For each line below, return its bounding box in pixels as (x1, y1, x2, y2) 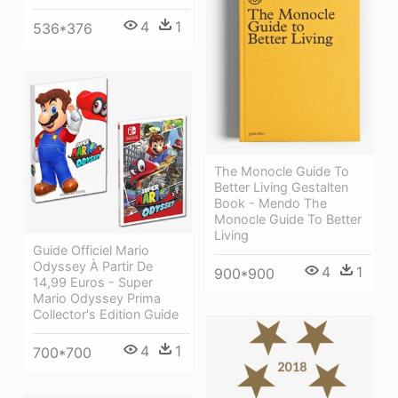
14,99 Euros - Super (33, 274, 153, 290)
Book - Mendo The (214, 195, 327, 211)
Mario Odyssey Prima (33, 290, 161, 306)
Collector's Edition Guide (33, 306, 179, 322)
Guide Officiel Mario (33, 242, 149, 258)
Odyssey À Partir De (33, 258, 153, 274)
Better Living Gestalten (214, 179, 348, 195)
